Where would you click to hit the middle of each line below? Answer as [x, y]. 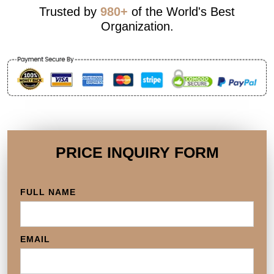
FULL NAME [48, 192]
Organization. [137, 26]
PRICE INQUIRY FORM [137, 152]
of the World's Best [181, 11]
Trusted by [70, 11]
